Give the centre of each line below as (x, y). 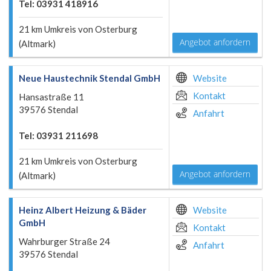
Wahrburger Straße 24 (64, 241)
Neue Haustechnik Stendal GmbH (90, 78)
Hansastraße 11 (51, 97)
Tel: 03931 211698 (58, 135)
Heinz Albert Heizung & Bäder (83, 210)
